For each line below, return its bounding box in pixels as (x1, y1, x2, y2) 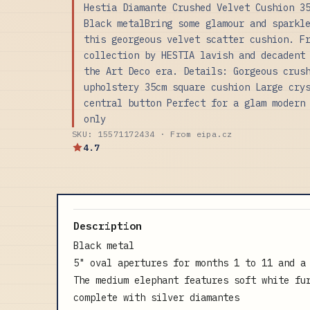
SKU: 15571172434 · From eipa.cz (72, 128, 232, 139)
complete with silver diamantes (73, 291, 239, 304)
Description (73, 219, 142, 232)
